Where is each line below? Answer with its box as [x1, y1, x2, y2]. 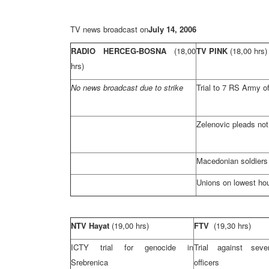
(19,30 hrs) [214, 220, 251, 231]
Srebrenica [71, 256, 108, 268]
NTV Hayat [71, 220, 109, 231]
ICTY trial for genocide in [71, 241, 193, 253]
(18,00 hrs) [230, 45, 267, 56]
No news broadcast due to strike [71, 82, 183, 93]
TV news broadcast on [70, 23, 148, 35]
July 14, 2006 [148, 23, 196, 35]
